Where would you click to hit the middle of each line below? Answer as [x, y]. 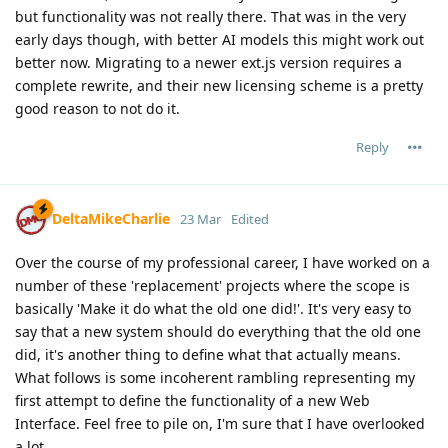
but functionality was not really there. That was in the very [210, 17]
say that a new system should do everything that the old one [218, 332]
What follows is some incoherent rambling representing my [215, 378]
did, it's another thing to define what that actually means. [208, 355]
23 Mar [200, 219]
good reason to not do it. [97, 109]
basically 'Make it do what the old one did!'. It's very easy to [213, 309]
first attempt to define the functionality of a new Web [192, 401]
